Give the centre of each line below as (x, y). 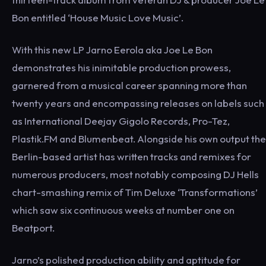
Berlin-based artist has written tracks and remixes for (132, 156)
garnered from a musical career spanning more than (129, 85)
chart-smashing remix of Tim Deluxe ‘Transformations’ (135, 192)
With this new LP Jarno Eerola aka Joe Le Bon (112, 49)
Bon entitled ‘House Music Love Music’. (98, 17)
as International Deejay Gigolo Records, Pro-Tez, (121, 121)
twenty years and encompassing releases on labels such (138, 103)
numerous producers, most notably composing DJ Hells (135, 174)
